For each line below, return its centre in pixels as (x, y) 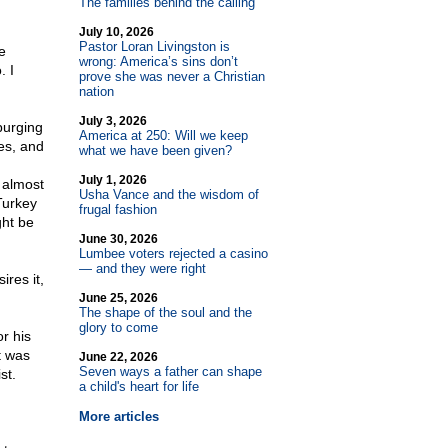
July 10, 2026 (116, 32)
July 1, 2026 (112, 180)
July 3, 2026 (112, 121)
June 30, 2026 (118, 239)
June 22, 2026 (118, 357)
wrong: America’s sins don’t (158, 61)
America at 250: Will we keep (163, 135)
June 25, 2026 (118, 298)
